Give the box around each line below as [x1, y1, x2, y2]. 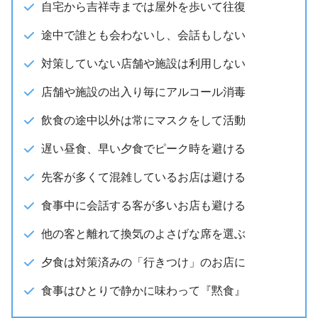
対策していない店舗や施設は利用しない [41, 57, 246, 70]
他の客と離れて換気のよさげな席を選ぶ [41, 227, 246, 240]
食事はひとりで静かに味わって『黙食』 [41, 284, 246, 297]
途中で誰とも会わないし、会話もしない [41, 28, 246, 41]
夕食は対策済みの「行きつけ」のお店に [41, 256, 246, 268]
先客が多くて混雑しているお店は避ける [41, 170, 246, 183]
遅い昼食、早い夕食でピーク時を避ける [41, 142, 246, 155]
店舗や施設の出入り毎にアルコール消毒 [41, 85, 246, 98]
